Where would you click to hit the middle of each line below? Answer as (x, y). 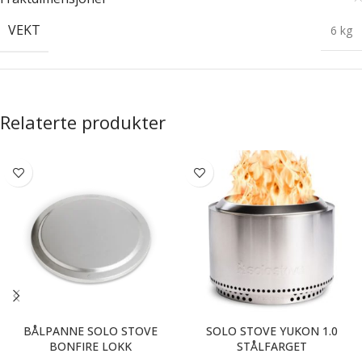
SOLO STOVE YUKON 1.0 (271, 331)
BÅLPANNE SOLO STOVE (90, 331)
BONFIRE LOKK (90, 346)
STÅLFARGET (271, 346)
